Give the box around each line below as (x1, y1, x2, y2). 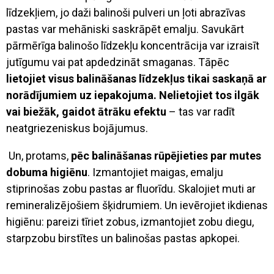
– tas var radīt (166, 105, 235, 118)
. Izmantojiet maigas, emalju (87, 165, 223, 179)
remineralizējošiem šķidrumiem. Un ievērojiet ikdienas (6, 198, 268, 212)
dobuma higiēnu (6, 165, 87, 179)
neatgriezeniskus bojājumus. (6, 121, 148, 135)
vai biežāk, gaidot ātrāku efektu (6, 105, 166, 118)
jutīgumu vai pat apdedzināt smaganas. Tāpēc (6, 55, 229, 68)
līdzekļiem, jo (6, 6, 72, 19)
